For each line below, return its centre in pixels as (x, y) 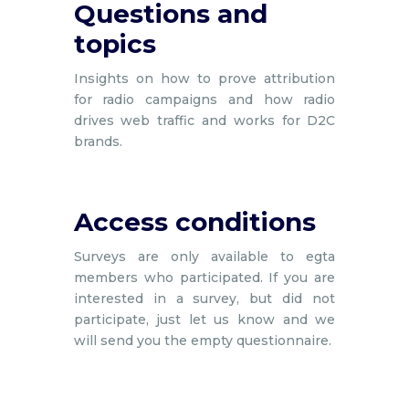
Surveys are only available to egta (204, 256)
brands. (98, 141)
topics (115, 43)
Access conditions (194, 221)
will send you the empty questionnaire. (202, 340)
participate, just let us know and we (204, 319)
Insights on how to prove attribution (204, 78)
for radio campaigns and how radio (204, 99)
